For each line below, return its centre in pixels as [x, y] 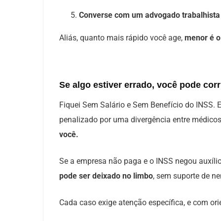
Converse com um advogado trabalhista [149, 15]
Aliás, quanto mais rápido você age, [122, 38]
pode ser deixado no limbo [106, 176]
